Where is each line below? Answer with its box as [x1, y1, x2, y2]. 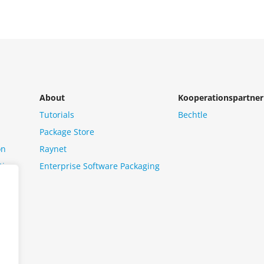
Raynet [39, 143, 67, 155]
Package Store [39, 126, 95, 138]
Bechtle [177, 109, 207, 121]
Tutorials [39, 109, 75, 121]
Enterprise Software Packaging [39, 160, 160, 172]
